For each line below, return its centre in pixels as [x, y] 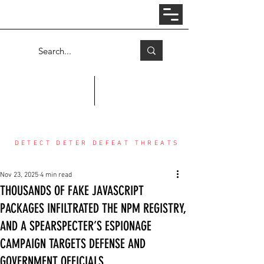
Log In [90, 14]
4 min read [56, 175]
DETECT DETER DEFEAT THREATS [97, 143]
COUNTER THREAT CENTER [97, 105]
